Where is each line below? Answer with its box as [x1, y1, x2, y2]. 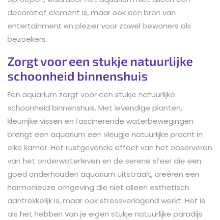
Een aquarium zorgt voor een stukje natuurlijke [7, 89, 175, 100]
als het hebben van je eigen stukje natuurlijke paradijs [7, 208, 202, 219]
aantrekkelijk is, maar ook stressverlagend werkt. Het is [7, 195, 205, 206]
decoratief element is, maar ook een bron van [7, 7, 176, 18]
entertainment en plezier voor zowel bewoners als [7, 20, 191, 31]
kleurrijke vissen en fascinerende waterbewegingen [7, 115, 193, 126]
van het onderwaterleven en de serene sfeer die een [7, 155, 201, 166]
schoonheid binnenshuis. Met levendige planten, [7, 102, 182, 113]
